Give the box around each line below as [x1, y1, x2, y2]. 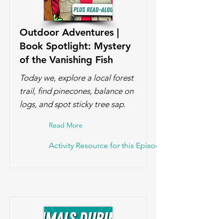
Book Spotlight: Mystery [20, 40, 131, 52]
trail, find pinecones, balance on [20, 86, 133, 96]
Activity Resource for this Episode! [49, 141, 168, 150]
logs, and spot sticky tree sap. [20, 99, 126, 109]
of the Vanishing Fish [20, 54, 113, 66]
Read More [49, 121, 83, 130]
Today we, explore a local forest [20, 73, 133, 83]
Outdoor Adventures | [20, 26, 119, 38]
